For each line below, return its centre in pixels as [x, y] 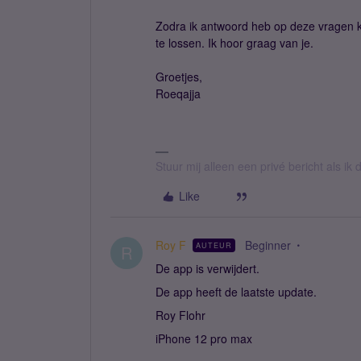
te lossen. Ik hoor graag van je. [234, 43]
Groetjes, [180, 77]
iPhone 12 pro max [204, 338]
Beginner [268, 245]
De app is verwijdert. [207, 268]
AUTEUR [214, 245]
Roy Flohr [180, 315]
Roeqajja [178, 93]
